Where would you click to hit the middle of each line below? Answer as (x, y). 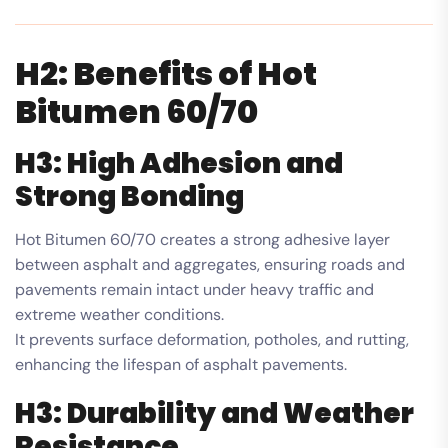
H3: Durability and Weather (214, 413)
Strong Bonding (129, 196)
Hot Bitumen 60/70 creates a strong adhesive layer (202, 239)
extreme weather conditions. (119, 314)
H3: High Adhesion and (179, 163)
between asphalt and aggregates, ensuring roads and (210, 264)
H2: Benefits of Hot (166, 73)
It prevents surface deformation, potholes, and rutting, (212, 339)
